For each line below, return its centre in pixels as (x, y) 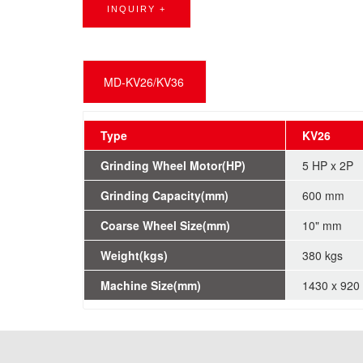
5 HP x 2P (328, 165)
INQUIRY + (137, 9)
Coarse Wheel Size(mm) (165, 225)
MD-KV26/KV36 (144, 81)
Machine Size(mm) (151, 285)
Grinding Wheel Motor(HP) (173, 165)
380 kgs (322, 255)
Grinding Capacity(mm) (164, 195)
